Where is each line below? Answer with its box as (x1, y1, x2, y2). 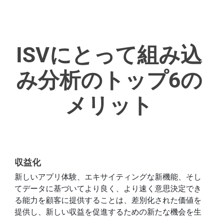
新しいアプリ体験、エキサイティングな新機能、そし (15, 172, 201, 182)
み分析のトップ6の (16, 68, 202, 93)
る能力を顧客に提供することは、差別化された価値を (15, 196, 201, 205)
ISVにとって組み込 (16, 42, 202, 68)
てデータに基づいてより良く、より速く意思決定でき (15, 184, 201, 194)
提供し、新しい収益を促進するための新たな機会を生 (15, 207, 201, 217)
